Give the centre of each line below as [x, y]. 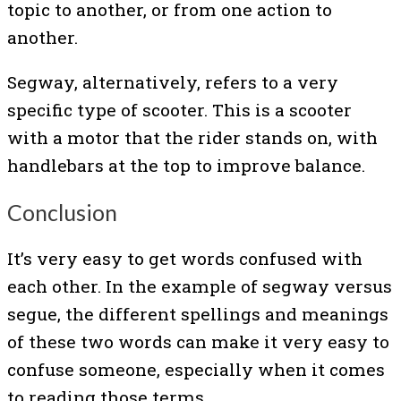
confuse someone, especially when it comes [196, 370]
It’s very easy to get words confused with [185, 259]
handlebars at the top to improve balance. [186, 165]
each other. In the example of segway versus [200, 286]
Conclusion [62, 212]
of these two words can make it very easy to [198, 342]
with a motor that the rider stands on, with [192, 137]
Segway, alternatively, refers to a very [173, 81]
